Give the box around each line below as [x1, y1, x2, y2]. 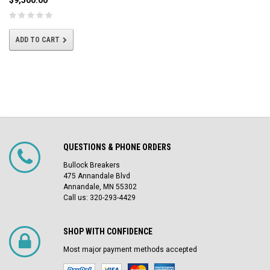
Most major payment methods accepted [63, 245, 197, 254]
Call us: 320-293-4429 [63, 193, 136, 202]
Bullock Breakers [63, 161, 120, 170]
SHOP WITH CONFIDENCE [63, 227, 152, 237]
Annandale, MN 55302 [63, 183, 137, 192]
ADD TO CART [16, 36, 60, 45]
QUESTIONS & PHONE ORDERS [63, 142, 171, 152]
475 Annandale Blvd [63, 172, 130, 181]
